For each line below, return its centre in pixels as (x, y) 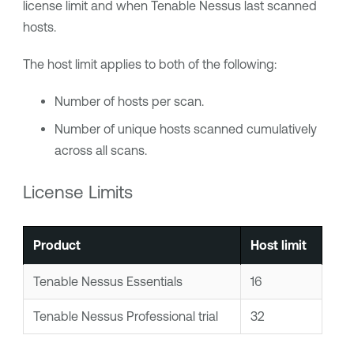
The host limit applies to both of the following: (149, 64)
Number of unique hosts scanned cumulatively (185, 129)
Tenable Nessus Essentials (107, 281)
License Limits (77, 192)
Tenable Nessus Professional (114, 316)
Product (56, 245)
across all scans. (100, 150)
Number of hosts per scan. (129, 101)
